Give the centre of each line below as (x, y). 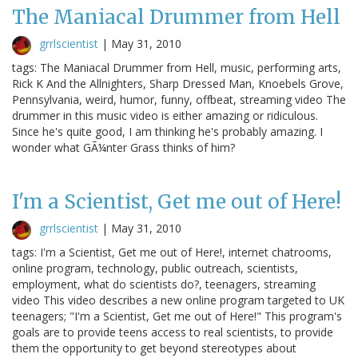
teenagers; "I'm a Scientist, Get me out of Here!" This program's (177, 316)
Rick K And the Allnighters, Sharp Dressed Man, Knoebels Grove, (178, 83)
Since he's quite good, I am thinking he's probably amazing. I (167, 131)
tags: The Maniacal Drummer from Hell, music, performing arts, (177, 67)
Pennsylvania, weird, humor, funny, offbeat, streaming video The (179, 99)
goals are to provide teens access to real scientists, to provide (173, 332)
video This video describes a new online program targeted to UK (178, 300)
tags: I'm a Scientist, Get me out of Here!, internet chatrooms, (172, 252)
